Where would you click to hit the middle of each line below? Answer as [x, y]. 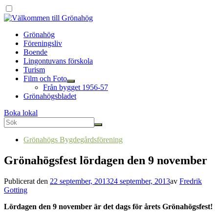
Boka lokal [21, 113]
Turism [34, 70]
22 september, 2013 [80, 181]
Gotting [16, 190]
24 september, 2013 [140, 181]
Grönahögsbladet [50, 96]
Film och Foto [45, 78]
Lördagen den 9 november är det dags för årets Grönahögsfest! [108, 206]
